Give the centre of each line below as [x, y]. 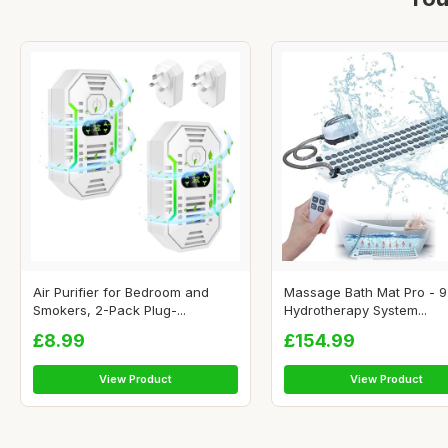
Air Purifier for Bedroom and [121, 292]
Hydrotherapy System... [355, 310]
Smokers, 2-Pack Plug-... [109, 310]
